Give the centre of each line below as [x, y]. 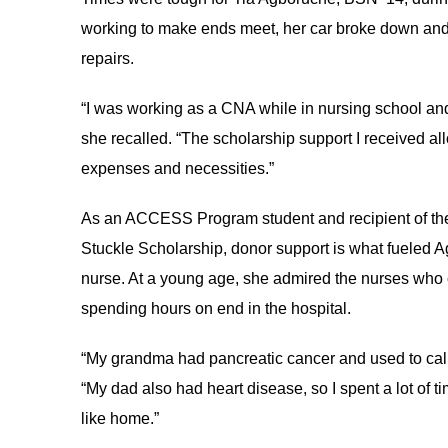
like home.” [119, 418]
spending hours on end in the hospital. [215, 308]
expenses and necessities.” [177, 168]
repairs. [107, 58]
